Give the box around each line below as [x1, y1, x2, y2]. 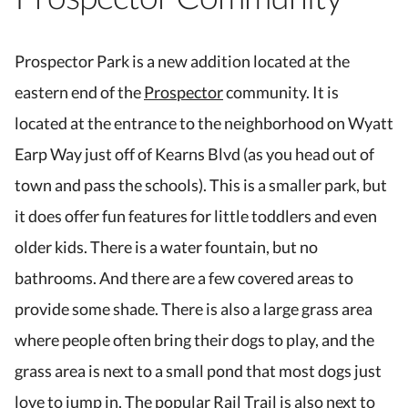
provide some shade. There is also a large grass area [15, 299, 372, 320]
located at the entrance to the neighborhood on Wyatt [15, 113, 393, 134]
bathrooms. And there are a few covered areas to [15, 268, 353, 289]
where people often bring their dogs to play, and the [15, 330, 374, 351]
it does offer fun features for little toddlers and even [15, 206, 377, 227]
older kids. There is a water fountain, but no [15, 237, 318, 258]
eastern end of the [15, 82, 144, 103]
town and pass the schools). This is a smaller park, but [15, 175, 387, 196]
